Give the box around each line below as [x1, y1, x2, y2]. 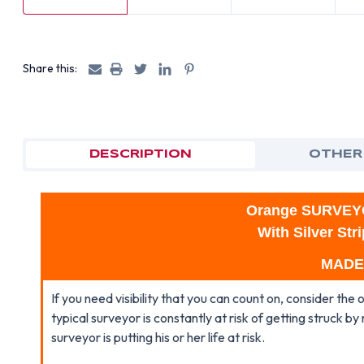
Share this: [23, 61, 78, 76]
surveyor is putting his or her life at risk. [51, 329, 266, 345]
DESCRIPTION [89, 149, 192, 160]
